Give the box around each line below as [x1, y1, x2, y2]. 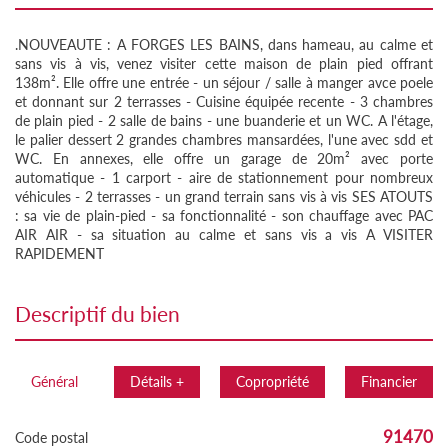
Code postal [24, 428, 88, 446]
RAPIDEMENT [15, 244, 104, 262]
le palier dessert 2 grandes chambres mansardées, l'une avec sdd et [15, 130, 433, 148]
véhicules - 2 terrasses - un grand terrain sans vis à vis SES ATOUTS [15, 187, 433, 205]
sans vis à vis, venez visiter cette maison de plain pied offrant [15, 54, 433, 72]
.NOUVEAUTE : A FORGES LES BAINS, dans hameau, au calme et [15, 35, 433, 53]
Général [31, 372, 78, 390]
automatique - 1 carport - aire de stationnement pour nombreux [15, 168, 433, 186]
